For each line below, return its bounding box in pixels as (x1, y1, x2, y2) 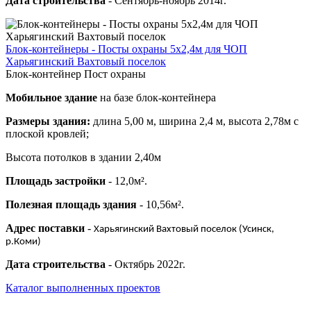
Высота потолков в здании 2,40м (6, 151, 161, 164)
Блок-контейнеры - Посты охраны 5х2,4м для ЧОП (6, 43, 247, 56)
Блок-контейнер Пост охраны (6, 68, 146, 81)
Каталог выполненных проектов (6, 282, 160, 294)
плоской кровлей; (6, 128, 89, 140)
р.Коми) (6, 237, 41, 248)
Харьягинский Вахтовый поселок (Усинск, (94, 224, 274, 235)
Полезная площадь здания (6, 199, 137, 211)
